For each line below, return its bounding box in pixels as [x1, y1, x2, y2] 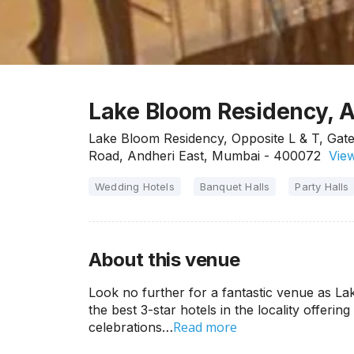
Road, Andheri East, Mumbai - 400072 [88, 148, 321, 164]
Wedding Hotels [95, 180, 175, 193]
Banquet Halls [199, 180, 270, 193]
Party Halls [295, 180, 349, 193]
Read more [173, 318, 237, 336]
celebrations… [88, 319, 173, 335]
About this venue [88, 248, 240, 271]
